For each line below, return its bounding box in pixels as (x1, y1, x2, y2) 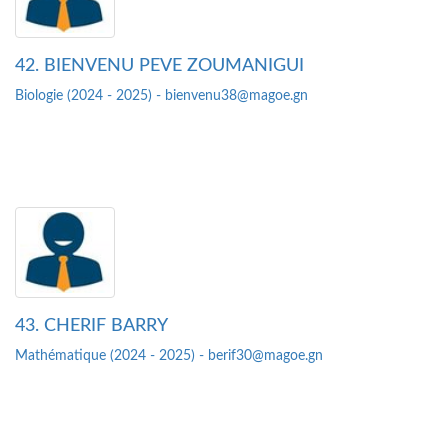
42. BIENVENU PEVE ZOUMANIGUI (15, 57, 304, 76)
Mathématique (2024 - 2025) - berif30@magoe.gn (15, 349, 323, 364)
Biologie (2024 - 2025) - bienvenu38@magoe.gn (15, 89, 308, 104)
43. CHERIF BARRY (15, 317, 168, 336)
